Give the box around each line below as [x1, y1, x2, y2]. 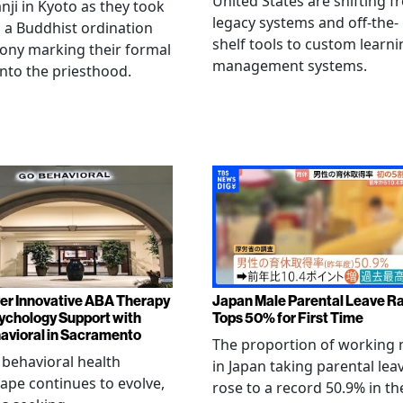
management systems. [212, 56, 367, 76]
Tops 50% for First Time [212, 308, 363, 327]
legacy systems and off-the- [212, 13, 399, 33]
